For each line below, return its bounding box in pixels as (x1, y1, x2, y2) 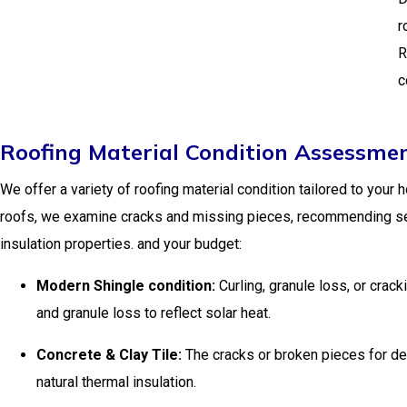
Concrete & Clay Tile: (36, 346, 182, 363)
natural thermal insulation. (36, 373, 196, 391)
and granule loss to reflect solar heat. (36, 304, 271, 322)
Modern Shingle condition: (36, 277, 215, 294)
